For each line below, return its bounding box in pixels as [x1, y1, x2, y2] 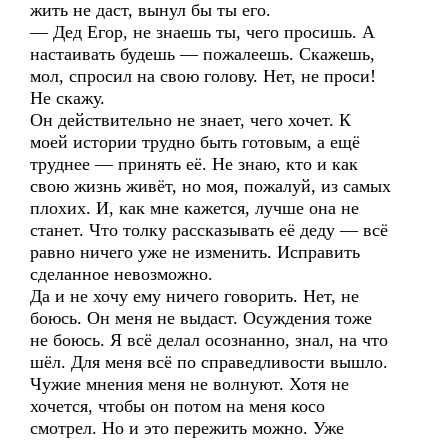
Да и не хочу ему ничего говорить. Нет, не [30, 286, 359, 306]
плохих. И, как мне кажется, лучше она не [30, 198, 359, 218]
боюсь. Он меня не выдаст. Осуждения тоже [30, 308, 372, 328]
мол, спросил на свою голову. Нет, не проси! [30, 66, 376, 86]
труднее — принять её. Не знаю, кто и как [30, 154, 358, 174]
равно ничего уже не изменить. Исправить [30, 242, 360, 262]
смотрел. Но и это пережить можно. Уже [30, 418, 344, 438]
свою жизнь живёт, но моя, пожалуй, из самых [30, 176, 391, 196]
